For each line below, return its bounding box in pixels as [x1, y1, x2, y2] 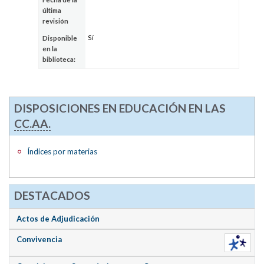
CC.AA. [14, 116, 51, 130]
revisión [42, 17, 69, 25]
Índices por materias [27, 146, 98, 156]
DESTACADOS [14, 188, 90, 202]
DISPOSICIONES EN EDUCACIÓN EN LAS [14, 101, 226, 115]
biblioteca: [42, 55, 76, 64]
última [42, 6, 62, 15]
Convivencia [16, 234, 62, 244]
